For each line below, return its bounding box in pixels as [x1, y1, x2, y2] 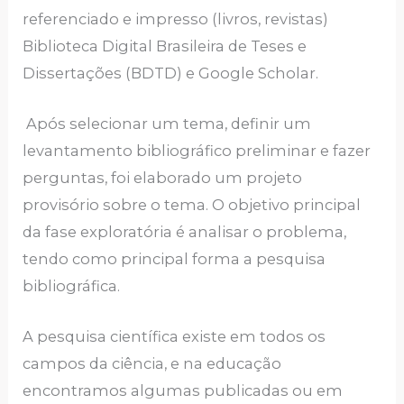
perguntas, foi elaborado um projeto [23, 168, 303, 187]
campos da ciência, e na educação [23, 354, 282, 373]
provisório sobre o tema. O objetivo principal [23, 195, 362, 214]
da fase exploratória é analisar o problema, [23, 222, 347, 241]
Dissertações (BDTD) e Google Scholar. [23, 63, 319, 82]
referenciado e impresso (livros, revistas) [23, 9, 329, 28]
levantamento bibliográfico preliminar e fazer [23, 141, 372, 160]
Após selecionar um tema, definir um [23, 114, 312, 133]
